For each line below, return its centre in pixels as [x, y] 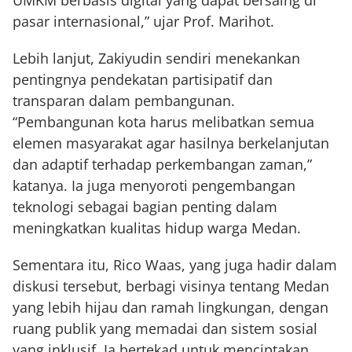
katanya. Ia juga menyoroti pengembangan [154, 185]
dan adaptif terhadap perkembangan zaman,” [162, 164]
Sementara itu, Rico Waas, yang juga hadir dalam [175, 265]
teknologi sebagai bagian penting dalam [145, 207]
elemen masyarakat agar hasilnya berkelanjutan [171, 143]
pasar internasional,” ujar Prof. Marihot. [143, 21]
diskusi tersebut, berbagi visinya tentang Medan [171, 286]
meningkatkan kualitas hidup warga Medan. [157, 228]
